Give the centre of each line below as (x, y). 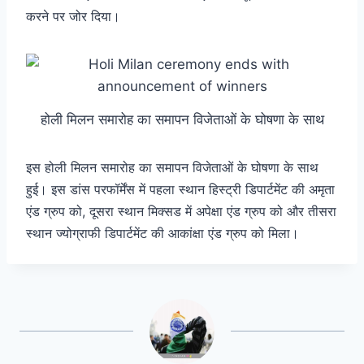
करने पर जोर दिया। (73, 17)
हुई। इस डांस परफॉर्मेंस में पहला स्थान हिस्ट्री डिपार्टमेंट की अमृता (180, 190)
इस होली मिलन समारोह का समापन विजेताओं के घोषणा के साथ (172, 168)
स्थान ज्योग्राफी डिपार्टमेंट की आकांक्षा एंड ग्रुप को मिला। (162, 234)
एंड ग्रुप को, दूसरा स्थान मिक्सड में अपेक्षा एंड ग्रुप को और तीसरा (181, 212)
